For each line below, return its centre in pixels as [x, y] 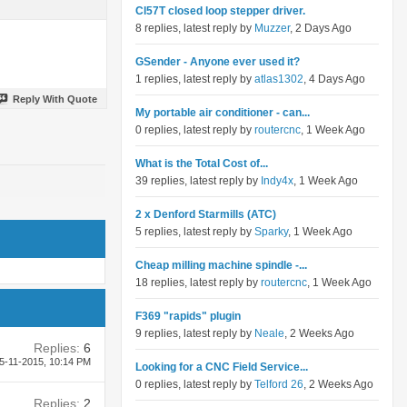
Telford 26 [279, 384]
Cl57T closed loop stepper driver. [220, 11]
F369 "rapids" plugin [188, 316]
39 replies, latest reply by [198, 181]
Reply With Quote [55, 99]
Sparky [271, 232]
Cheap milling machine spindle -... [221, 265]
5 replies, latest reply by [195, 232]
